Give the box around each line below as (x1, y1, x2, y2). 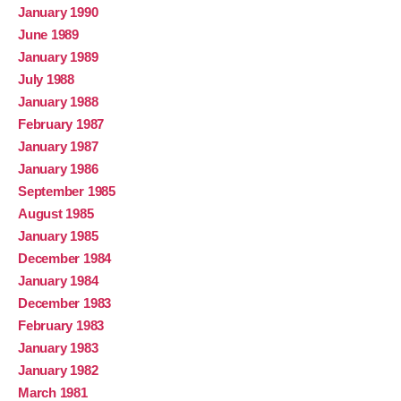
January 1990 (18, 4, 98, 21)
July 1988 (18, 72, 74, 88)
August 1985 (18, 206, 94, 222)
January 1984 (18, 273, 98, 289)
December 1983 (18, 295, 112, 311)
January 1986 (18, 161, 98, 177)
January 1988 (18, 94, 98, 110)
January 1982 (18, 363, 98, 379)
